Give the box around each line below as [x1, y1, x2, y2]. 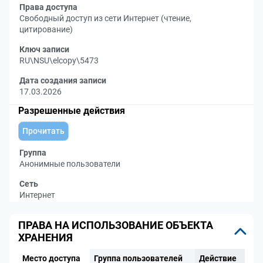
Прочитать [22, 126, 65, 136]
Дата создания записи [19, 76, 106, 85]
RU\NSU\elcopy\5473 [19, 56, 99, 65]
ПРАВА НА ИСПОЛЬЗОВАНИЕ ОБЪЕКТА [18, 219, 213, 231]
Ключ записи [19, 45, 69, 54]
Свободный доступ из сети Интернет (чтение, [19, 14, 191, 23]
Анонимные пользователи [19, 159, 120, 168]
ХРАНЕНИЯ [18, 231, 73, 244]
